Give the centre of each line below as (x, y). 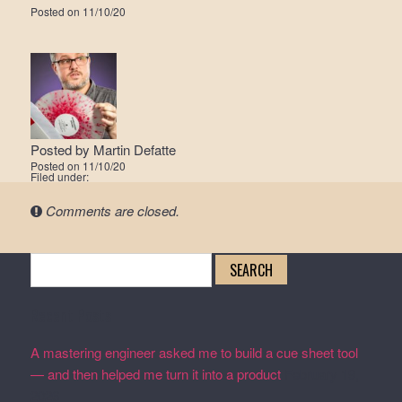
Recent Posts (70, 315)
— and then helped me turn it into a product (155, 374)
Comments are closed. (112, 210)
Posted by (61, 149)
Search (51, 263)
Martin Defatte (134, 149)
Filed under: (59, 176)
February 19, (321, 374)
